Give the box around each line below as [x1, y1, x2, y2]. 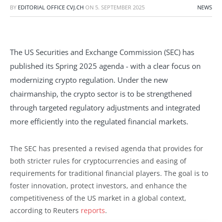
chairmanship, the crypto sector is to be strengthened [10, 88, 192, 99]
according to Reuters [10, 205, 81, 215]
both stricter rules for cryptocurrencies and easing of [10, 156, 186, 166]
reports [81, 205, 105, 215]
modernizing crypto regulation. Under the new [10, 74, 168, 85]
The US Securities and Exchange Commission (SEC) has [10, 47, 194, 57]
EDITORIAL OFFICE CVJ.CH [18, 3, 84, 11]
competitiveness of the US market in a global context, [10, 193, 186, 203]
